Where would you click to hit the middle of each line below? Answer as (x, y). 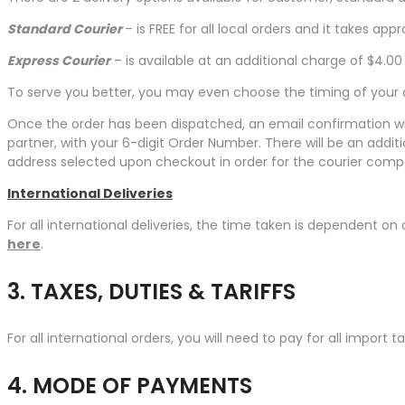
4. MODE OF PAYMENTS (130, 386)
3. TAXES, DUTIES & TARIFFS (151, 292)
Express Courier (59, 61)
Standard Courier (66, 29)
